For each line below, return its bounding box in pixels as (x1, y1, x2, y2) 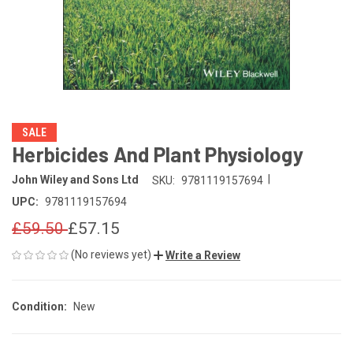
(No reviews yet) (71, 247, 151, 261)
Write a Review (165, 248, 240, 262)
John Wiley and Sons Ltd (12, 173, 139, 187)
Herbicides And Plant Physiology (12, 142, 303, 166)
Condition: (12, 299, 67, 313)
